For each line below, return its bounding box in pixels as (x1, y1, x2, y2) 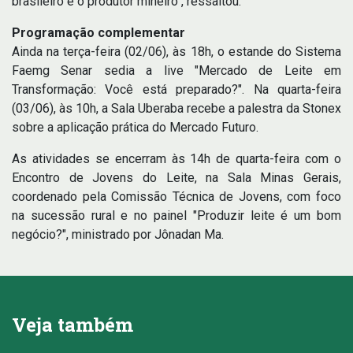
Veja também (12, 311, 133, 337)
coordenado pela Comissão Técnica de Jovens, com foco (12, 188, 341, 204)
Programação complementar (12, 24, 185, 40)
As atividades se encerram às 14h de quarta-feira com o (12, 150, 341, 166)
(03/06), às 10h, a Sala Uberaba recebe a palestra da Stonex (12, 100, 341, 116)
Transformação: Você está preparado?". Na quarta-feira (12, 81, 341, 97)
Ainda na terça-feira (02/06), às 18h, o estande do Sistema (12, 43, 341, 59)
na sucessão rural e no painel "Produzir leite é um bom (12, 207, 341, 223)
